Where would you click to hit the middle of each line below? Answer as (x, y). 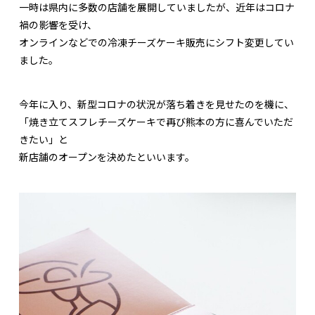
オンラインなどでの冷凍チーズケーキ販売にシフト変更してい (156, 43)
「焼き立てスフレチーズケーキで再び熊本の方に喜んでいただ (156, 122)
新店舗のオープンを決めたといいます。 (107, 157)
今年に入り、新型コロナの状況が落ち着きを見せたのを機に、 (156, 104)
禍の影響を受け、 (58, 25)
